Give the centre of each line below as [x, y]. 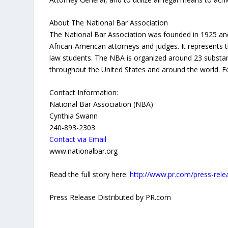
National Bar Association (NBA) [102, 104]
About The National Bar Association [109, 22]
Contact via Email [78, 139]
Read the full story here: [90, 174]
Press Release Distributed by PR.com [110, 197]
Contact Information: [84, 93]
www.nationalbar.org [84, 151]
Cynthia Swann [74, 116]
